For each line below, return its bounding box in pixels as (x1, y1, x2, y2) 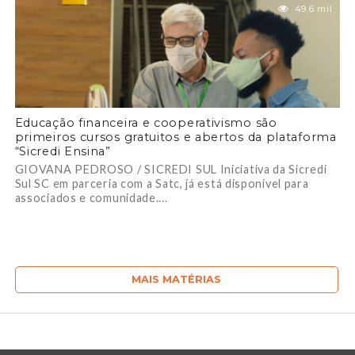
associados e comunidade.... (14, 191, 168, 204)
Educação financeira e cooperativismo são (14, 116, 277, 130)
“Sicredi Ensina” (14, 144, 111, 158)
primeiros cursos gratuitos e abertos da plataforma (14, 130, 337, 144)
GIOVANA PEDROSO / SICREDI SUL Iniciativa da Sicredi (14, 162, 327, 176)
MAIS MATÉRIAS (132, 273, 222, 285)
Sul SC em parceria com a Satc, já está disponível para (14, 177, 309, 190)
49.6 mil (294, 3, 333, 14)
